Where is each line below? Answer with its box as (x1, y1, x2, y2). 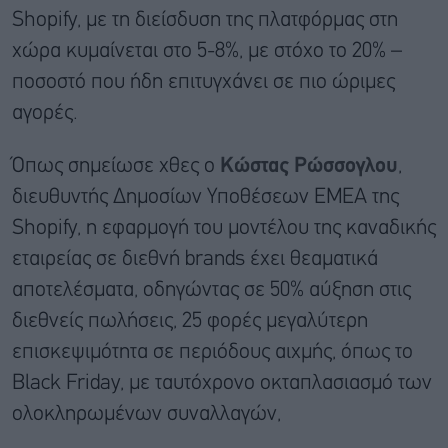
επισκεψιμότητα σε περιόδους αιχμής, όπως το (12, 342, 413, 362)
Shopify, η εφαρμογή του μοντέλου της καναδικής (12, 218, 436, 238)
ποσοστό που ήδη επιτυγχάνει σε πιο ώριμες (12, 72, 395, 92)
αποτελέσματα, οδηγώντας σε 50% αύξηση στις (12, 280, 411, 300)
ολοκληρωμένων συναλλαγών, (12, 404, 281, 424)
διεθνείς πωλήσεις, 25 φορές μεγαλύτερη (12, 311, 368, 331)
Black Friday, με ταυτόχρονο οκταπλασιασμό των (12, 373, 432, 393)
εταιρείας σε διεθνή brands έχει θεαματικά (12, 249, 378, 269)
